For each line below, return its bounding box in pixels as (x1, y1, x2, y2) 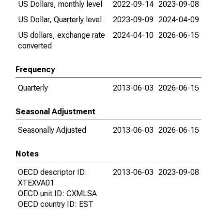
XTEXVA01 (18, 178, 54, 187)
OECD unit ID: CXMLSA (18, 189, 97, 198)
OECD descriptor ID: (18, 168, 87, 177)
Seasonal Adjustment (15, 107, 95, 116)
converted (18, 41, 52, 50)
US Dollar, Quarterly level (18, 15, 102, 24)
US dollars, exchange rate (18, 31, 105, 40)
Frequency (15, 65, 55, 74)
